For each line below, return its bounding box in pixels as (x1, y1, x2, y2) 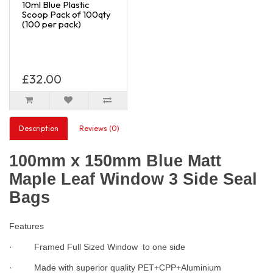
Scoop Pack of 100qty (22, 8, 111, 20)
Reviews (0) (79, 123, 119, 133)
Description (19, 123, 58, 133)
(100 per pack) (22, 18, 81, 30)
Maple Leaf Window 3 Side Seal (9, 169, 257, 188)
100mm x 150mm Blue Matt (9, 151, 221, 170)
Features (9, 221, 44, 231)
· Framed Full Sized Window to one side (9, 241, 188, 252)
